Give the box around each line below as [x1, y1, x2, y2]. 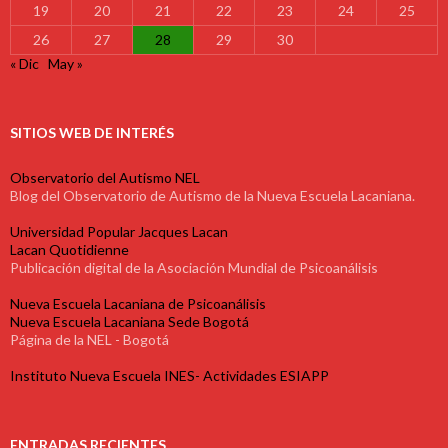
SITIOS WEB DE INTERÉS [10, 124, 174, 142]
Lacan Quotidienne [10, 241, 129, 259]
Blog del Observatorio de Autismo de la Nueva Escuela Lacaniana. [10, 187, 415, 205]
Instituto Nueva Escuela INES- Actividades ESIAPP [10, 367, 329, 385]
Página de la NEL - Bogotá [10, 331, 169, 349]
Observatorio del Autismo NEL [10, 169, 200, 187]
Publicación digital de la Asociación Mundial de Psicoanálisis [10, 259, 378, 277]
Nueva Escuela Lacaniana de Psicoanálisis [10, 295, 266, 313]
